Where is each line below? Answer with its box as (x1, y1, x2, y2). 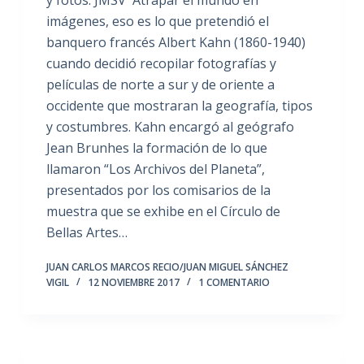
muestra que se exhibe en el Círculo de (45, 201, 280, 220)
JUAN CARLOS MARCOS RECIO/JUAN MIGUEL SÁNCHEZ (45, 259, 288, 274)
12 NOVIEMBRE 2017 (87, 275, 180, 289)
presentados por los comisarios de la (45, 180, 271, 199)
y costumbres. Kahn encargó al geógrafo (45, 117, 294, 136)
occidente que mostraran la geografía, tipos (45, 96, 313, 115)
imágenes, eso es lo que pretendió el (45, 11, 269, 30)
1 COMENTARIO (197, 275, 270, 289)
